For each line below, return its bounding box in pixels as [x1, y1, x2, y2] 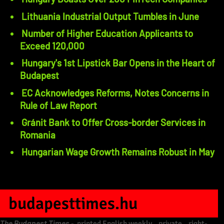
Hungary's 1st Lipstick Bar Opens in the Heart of [21, 57, 215, 69]
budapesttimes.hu [8, 192, 137, 214]
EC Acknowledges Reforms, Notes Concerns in [21, 86, 209, 98]
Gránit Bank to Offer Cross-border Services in [21, 116, 205, 128]
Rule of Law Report [20, 99, 97, 111]
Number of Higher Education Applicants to [21, 27, 193, 39]
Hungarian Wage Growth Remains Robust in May [21, 146, 214, 158]
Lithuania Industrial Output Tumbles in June [21, 10, 199, 22]
